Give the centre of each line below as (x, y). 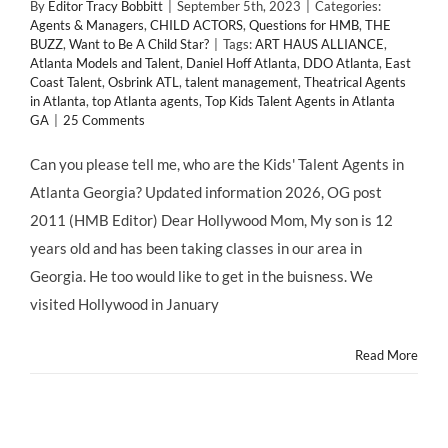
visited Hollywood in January (124, 304)
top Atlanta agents (145, 101)
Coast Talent (66, 82)
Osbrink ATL (143, 82)
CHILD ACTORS (196, 25)
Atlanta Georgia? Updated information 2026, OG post (206, 192)
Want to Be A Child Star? (139, 44)
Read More (386, 355)
